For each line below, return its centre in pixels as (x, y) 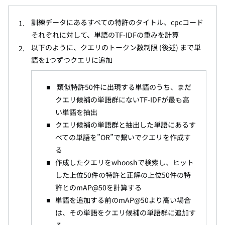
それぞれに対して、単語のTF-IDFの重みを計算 (105, 35)
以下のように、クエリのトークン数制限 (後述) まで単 (116, 47)
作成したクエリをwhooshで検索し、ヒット (125, 162)
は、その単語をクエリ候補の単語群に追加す (126, 213)
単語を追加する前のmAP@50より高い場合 (123, 200)
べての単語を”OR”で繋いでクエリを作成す (123, 137)
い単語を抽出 (76, 112)
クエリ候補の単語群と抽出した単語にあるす (126, 125)
